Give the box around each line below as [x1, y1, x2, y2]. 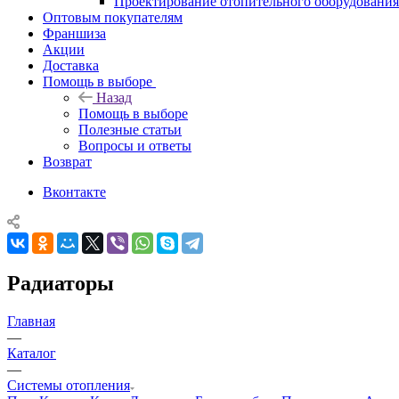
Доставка [43, 57, 99, 73]
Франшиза [43, 25, 106, 41]
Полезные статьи [78, 121, 182, 137]
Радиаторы [7, 271, 114, 295]
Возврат [43, 153, 92, 169]
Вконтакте [43, 183, 106, 199]
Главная [7, 313, 55, 329]
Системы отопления [7, 377, 130, 393]
